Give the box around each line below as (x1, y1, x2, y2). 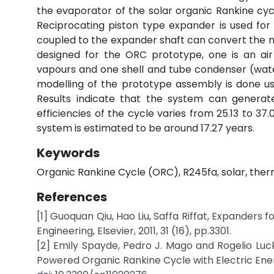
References (37, 188, 107, 206)
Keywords (37, 144, 100, 161)
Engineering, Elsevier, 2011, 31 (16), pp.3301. (37, 224, 231, 238)
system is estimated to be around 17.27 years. (37, 121, 254, 135)
